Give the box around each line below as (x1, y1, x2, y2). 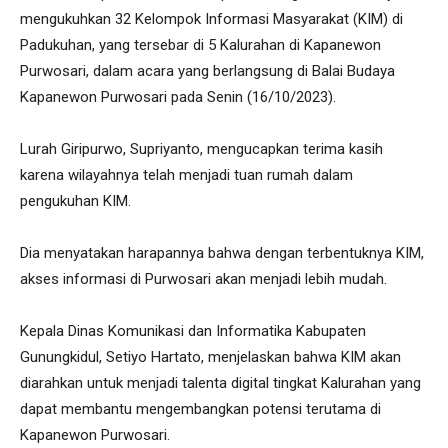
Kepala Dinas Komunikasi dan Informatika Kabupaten (20, 322, 366, 340)
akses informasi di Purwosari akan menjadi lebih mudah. (20, 270, 387, 288)
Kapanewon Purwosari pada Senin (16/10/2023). (20, 88, 336, 106)
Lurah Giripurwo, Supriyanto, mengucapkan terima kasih (20, 140, 383, 158)
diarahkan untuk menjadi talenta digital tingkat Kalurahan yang (20, 374, 421, 392)
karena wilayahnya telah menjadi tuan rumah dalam (20, 166, 353, 184)
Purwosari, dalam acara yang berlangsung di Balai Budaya (20, 62, 395, 80)
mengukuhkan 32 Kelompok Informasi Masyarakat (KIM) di (20, 10, 403, 28)
